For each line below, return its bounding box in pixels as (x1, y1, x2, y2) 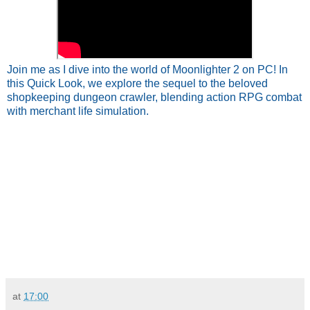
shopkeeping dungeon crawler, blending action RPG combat (7, 91, 302, 103)
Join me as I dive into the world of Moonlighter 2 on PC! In (7, 63, 288, 75)
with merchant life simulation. (7, 104, 149, 117)
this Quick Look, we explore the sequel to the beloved (7, 77, 268, 89)
